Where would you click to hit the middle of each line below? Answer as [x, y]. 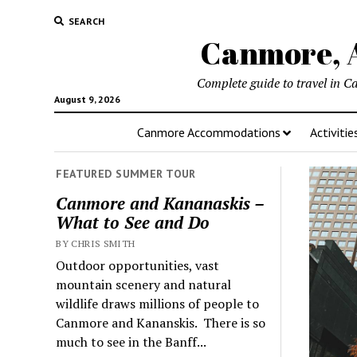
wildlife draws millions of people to [158, 303]
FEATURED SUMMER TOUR [126, 174]
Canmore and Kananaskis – [160, 203]
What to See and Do [133, 222]
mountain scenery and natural [144, 284]
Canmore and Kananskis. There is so [161, 322]
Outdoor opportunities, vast [138, 265]
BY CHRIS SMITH [96, 243]
